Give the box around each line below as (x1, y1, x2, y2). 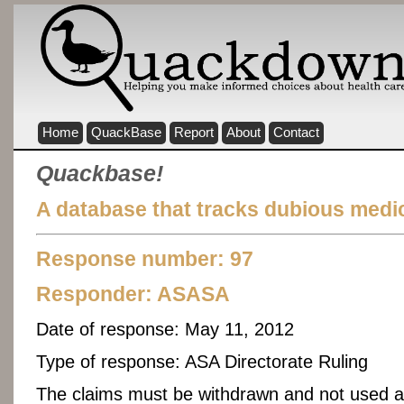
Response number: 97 (36, 246, 253, 271)
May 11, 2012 (179, 318, 294, 339)
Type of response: (36, 352, 180, 372)
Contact (273, 125, 319, 140)
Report (174, 125, 214, 140)
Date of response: (36, 318, 179, 339)
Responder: (36, 282, 152, 307)
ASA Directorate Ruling (180, 352, 368, 372)
